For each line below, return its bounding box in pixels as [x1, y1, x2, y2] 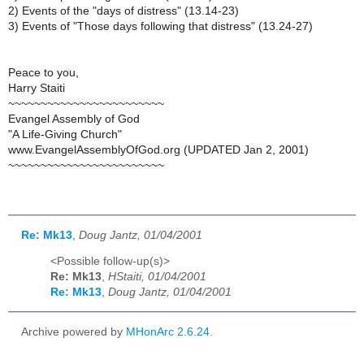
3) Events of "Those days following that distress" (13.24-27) [8, 19, 313, 32]
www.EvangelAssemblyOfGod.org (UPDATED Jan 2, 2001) [8, 143, 309, 156]
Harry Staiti [8, 81, 65, 94]
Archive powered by [21, 326, 126, 339]
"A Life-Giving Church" [8, 128, 122, 141]
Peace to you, [8, 66, 79, 79]
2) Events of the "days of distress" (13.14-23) [8, 4, 239, 17]
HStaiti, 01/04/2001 [108, 271, 206, 284]
